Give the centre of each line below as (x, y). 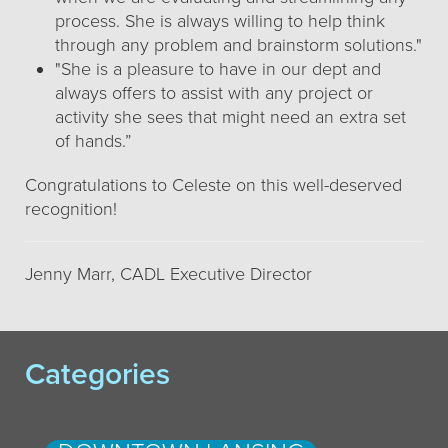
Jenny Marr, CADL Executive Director (168, 274)
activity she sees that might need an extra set (230, 117)
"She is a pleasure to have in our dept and (218, 69)
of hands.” (95, 141)
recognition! (71, 209)
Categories (97, 374)
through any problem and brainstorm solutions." (238, 45)
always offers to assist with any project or (214, 93)
